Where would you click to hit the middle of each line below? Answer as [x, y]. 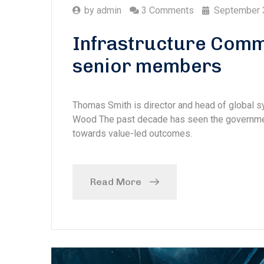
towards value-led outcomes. [132, 133]
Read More [116, 181]
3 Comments [168, 10]
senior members [147, 66]
